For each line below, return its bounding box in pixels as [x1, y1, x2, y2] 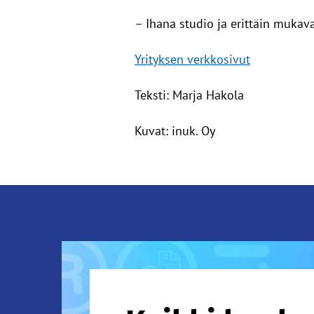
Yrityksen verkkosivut [135, 51, 250, 67]
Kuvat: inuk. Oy [135, 123, 215, 139]
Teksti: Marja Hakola [135, 87, 244, 103]
